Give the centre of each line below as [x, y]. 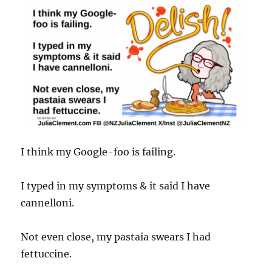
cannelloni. [48, 202]
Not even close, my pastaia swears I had [116, 236]
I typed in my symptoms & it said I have [116, 185]
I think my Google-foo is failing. [98, 151]
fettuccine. [46, 253]
